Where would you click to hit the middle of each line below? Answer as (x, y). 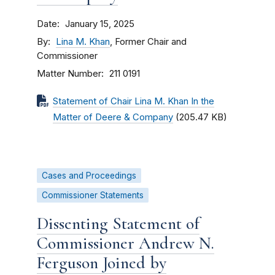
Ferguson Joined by (102, 263)
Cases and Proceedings (89, 176)
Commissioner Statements (93, 195)
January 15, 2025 (100, 24)
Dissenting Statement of (118, 223)
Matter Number (69, 73)
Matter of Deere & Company (113, 117)
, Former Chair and (148, 42)
